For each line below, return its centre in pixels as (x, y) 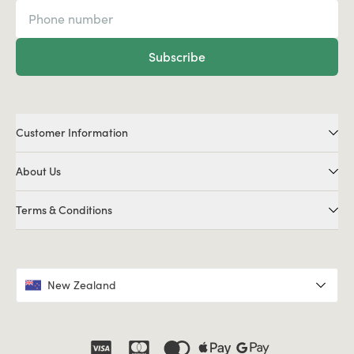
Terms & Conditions (64, 210)
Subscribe (177, 56)
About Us (38, 171)
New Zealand (82, 285)
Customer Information (72, 133)
